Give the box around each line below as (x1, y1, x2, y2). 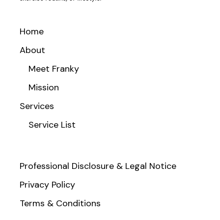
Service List (28, 119, 76, 131)
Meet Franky (28, 63, 80, 75)
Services (20, 100, 55, 112)
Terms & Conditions (20, 197, 101, 210)
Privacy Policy (20, 179, 76, 191)
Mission (28, 82, 59, 94)
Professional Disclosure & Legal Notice (20, 160, 177, 172)
